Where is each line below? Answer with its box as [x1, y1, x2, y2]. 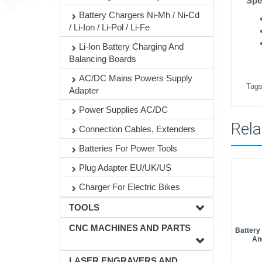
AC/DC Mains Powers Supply [79, 73, 192, 83]
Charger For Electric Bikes [79, 182, 180, 192]
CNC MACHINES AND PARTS [69, 223, 191, 233]
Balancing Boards [69, 54, 136, 64]
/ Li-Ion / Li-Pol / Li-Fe [69, 22, 150, 32]
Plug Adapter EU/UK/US [79, 163, 171, 173]
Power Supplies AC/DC [79, 105, 168, 115]
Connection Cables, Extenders [79, 124, 195, 134]
